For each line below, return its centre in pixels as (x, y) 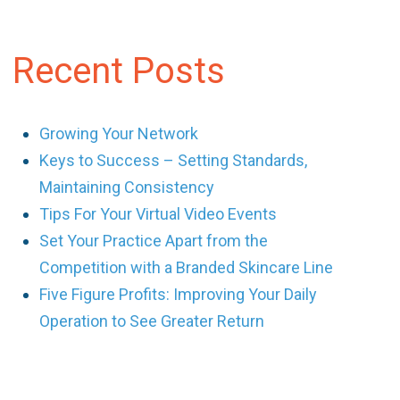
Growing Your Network (119, 133)
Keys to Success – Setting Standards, (174, 160)
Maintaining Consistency (127, 187)
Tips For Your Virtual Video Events (158, 214)
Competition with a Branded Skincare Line (187, 267)
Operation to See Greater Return (152, 321)
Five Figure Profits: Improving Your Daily (179, 294)
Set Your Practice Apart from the (154, 241)
